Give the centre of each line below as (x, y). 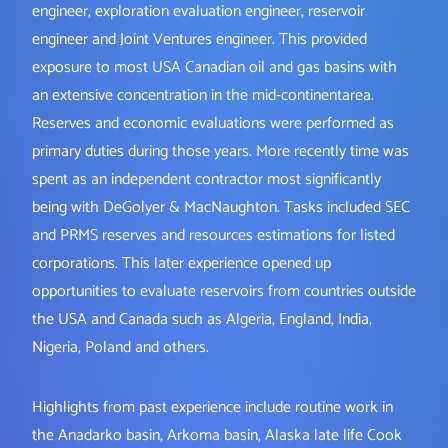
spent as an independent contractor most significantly (206, 180)
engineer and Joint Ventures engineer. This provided (199, 40)
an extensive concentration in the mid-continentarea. (203, 96)
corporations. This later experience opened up (181, 264)
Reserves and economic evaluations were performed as (213, 124)
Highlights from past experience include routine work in (212, 408)
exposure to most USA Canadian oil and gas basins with (214, 68)
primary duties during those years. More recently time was (220, 152)
